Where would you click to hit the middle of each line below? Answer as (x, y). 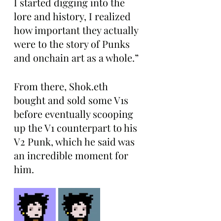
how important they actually (77, 30)
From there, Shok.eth (62, 86)
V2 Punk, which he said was (75, 141)
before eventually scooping (75, 114)
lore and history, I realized (74, 16)
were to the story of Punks (73, 44)
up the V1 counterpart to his (77, 128)
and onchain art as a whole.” (76, 57)
